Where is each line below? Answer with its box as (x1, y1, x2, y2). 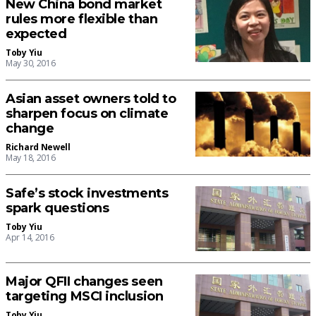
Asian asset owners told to (6, 91, 176, 107)
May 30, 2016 (6, 57, 56, 70)
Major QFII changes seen (6, 274, 163, 290)
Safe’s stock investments (6, 186, 169, 202)
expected (6, 26, 67, 42)
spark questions (6, 200, 109, 217)
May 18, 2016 (6, 152, 56, 164)
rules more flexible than (6, 11, 158, 28)
